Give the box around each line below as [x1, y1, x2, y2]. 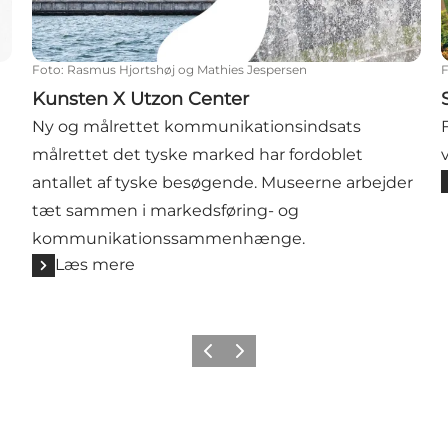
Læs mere [55, 255, 136, 275]
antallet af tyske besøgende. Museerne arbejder [32, 173, 414, 193]
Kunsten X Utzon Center [32, 88, 250, 111]
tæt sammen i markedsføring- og [32, 201, 300, 221]
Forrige [195, 349, 240, 365]
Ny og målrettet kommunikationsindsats [32, 117, 362, 137]
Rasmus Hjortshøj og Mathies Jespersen [67, 62, 308, 78]
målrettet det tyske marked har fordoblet [32, 145, 364, 165]
